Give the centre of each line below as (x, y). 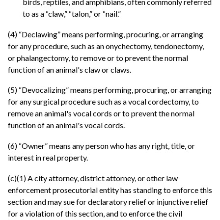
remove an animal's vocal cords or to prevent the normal (101, 113)
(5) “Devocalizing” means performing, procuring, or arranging (110, 90)
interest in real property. (48, 158)
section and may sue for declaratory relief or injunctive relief (108, 201)
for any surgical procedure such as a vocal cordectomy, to (103, 102)
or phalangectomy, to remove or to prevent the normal (98, 57)
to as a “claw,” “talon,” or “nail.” (72, 14)
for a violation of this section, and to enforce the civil (95, 213)
